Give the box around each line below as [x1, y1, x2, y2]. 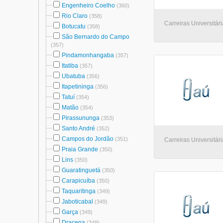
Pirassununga [62, 114, 100, 121]
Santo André [62, 125, 95, 132]
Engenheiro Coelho [62, 2, 115, 9]
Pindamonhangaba [62, 52, 114, 59]
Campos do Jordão [62, 135, 113, 142]
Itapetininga [62, 83, 94, 90]
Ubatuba [62, 73, 85, 80]
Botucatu [62, 23, 86, 30]
